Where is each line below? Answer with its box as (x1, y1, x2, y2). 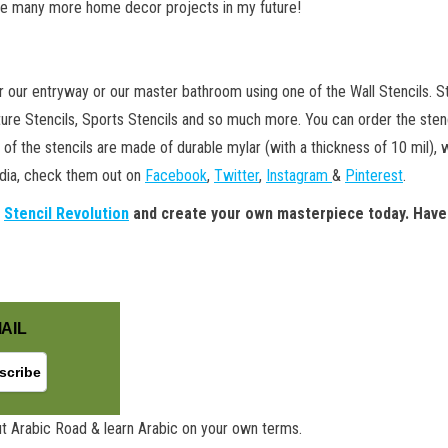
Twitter (214, 166, 259, 185)
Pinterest (345, 166, 403, 185)
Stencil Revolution (4, 204, 129, 223)
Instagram (266, 166, 332, 185)
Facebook (145, 166, 207, 185)
